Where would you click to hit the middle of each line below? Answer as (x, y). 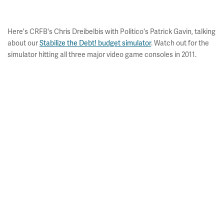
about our (23, 43)
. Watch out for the (180, 43)
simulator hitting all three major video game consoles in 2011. (102, 54)
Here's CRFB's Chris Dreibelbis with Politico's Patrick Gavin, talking (111, 31)
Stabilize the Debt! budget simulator (95, 43)
